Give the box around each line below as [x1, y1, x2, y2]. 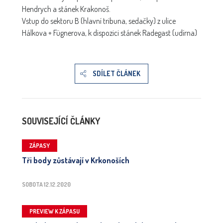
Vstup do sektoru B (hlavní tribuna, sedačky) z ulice [22, 16, 176, 26]
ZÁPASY [29, 142, 50, 150]
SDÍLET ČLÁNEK [93, 69, 140, 78]
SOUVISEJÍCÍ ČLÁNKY [22, 115, 100, 127]
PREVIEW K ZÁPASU [29, 208, 80, 216]
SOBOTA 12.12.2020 [22, 181, 71, 189]
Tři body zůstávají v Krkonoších [22, 155, 129, 166]
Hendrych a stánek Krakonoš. [22, 4, 111, 14]
